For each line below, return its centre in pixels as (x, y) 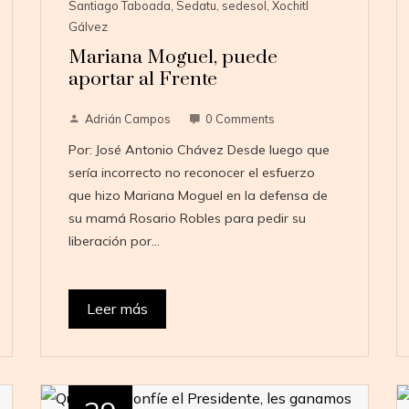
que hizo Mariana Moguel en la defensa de (198, 196)
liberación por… (114, 241)
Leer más (117, 309)
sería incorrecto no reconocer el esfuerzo (191, 173)
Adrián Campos (127, 119)
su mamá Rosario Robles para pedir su (187, 219)
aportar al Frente (142, 80)
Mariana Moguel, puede (173, 58)
